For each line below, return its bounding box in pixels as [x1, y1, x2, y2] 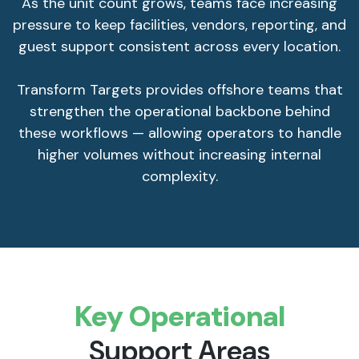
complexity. [141, 167, 218, 187]
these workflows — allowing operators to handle [18, 123, 341, 143]
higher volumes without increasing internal [38, 145, 321, 165]
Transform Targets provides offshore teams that [16, 80, 343, 100]
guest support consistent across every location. [18, 37, 341, 57]
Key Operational [74, 298, 285, 336]
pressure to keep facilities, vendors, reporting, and [13, 15, 346, 35]
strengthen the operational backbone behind [29, 102, 330, 122]
